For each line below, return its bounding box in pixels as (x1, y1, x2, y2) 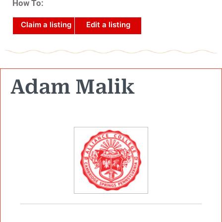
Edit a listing (86, 20, 130, 29)
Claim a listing (21, 20, 71, 29)
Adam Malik (10, 75, 135, 99)
